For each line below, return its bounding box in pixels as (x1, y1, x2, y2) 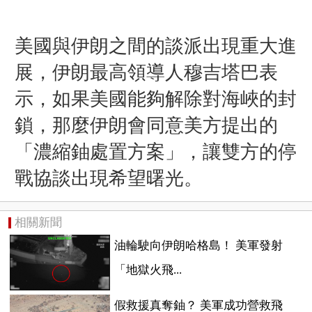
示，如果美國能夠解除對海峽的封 (14, 88, 297, 109)
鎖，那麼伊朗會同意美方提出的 (14, 114, 278, 136)
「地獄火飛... (114, 263, 182, 276)
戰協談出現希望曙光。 (14, 167, 203, 189)
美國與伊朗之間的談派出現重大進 (14, 35, 297, 56)
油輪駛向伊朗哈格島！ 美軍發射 (114, 238, 283, 252)
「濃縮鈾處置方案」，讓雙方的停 (14, 141, 297, 162)
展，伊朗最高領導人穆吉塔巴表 (14, 61, 278, 83)
